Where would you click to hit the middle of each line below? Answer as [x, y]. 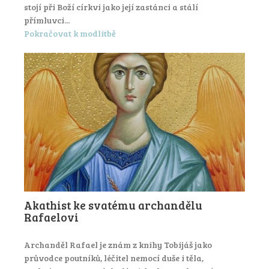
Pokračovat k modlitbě [70, 34]
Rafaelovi [51, 217]
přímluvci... [47, 20]
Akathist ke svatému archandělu [113, 205]
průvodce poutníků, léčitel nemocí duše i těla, [114, 258]
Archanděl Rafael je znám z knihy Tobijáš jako [118, 245]
